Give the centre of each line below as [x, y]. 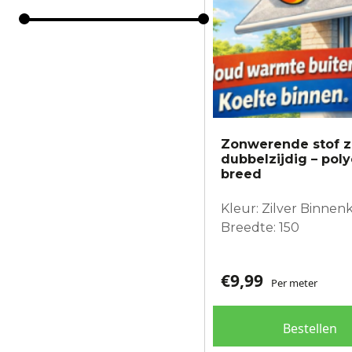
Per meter [294, 282]
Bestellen [310, 328]
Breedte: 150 [260, 227]
